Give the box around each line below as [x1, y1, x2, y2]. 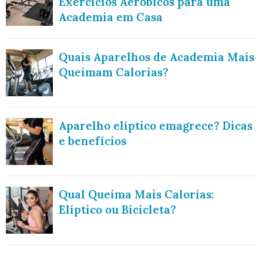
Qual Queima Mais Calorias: [59, 187, 214, 202]
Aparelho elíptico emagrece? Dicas [59, 119, 252, 133]
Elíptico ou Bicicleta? [59, 203, 176, 217]
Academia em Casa [59, 10, 163, 24]
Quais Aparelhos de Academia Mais [59, 50, 254, 65]
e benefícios [59, 134, 126, 149]
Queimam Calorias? [59, 65, 168, 80]
